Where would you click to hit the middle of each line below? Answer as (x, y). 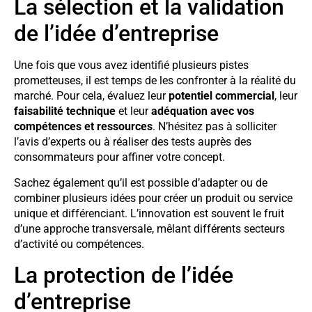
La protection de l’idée (124, 275)
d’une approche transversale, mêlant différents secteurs (149, 228)
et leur (133, 111)
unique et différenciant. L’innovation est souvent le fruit (149, 213)
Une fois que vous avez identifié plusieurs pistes (131, 65)
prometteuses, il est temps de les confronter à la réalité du (155, 81)
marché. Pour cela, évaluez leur (91, 96)
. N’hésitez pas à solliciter (214, 127)
